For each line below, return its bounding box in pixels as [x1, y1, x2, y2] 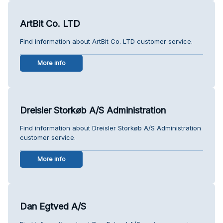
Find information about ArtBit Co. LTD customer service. [20, 37, 193, 45]
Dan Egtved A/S [20, 201, 86, 212]
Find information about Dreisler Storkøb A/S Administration [20, 123, 201, 132]
